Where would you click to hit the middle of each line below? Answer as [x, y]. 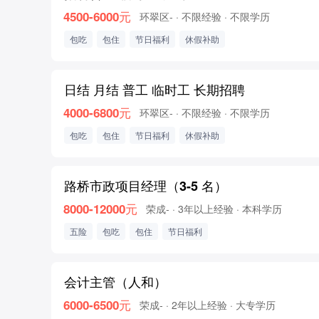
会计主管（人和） [115, 282]
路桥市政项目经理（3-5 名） [146, 185]
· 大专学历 [253, 305]
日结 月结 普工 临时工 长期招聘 [155, 89]
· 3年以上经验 [203, 209]
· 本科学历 [259, 209]
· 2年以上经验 [197, 305]
